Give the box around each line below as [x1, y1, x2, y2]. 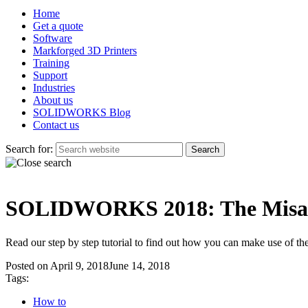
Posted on [5, 259, 50, 272]
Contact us [33, 119, 79, 131]
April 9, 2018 [50, 259, 109, 272]
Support [33, 69, 67, 81]
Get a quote [33, 20, 83, 32]
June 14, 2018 [109, 259, 170, 272]
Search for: [5, 143, 53, 155]
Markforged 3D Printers [33, 45, 137, 56]
